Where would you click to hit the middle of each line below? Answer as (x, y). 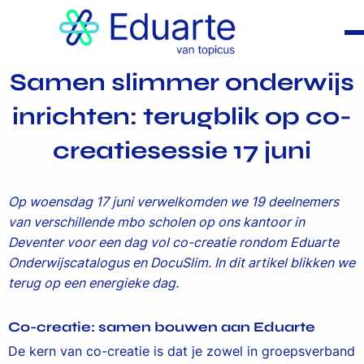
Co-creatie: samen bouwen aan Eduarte (162, 327)
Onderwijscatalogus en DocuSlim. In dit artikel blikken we (182, 262)
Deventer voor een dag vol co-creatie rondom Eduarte (173, 242)
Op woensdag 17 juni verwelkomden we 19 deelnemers (173, 201)
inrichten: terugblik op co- (182, 116)
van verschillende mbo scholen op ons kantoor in (156, 222)
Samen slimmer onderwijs (182, 82)
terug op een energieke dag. (93, 283)
